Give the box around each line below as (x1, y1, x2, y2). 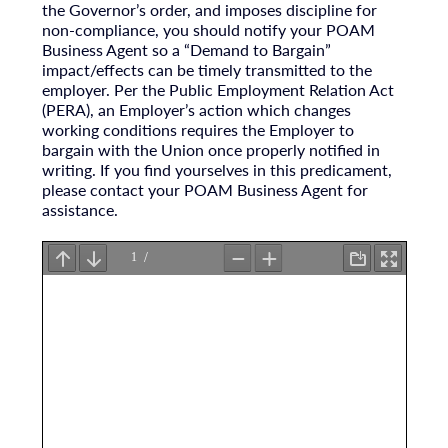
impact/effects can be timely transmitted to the (41, 58, 372, 82)
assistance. (41, 198, 118, 222)
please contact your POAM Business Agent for (41, 178, 368, 202)
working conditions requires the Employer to (41, 118, 354, 142)
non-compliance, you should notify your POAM (41, 18, 375, 42)
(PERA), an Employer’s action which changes (41, 98, 351, 122)
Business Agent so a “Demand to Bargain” (41, 38, 331, 62)
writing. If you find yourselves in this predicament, (41, 158, 392, 182)
